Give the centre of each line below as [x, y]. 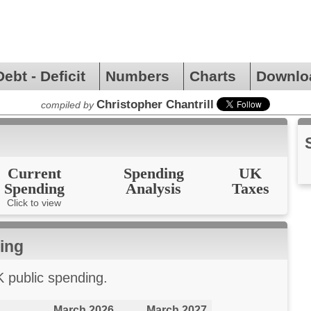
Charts [217, 76]
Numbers [142, 76]
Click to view [34, 203]
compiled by [67, 105]
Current [34, 174]
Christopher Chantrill [155, 104]
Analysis [153, 189]
